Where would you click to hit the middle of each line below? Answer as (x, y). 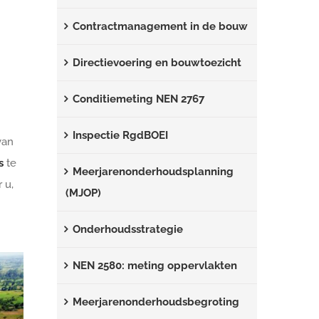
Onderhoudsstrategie (128, 229)
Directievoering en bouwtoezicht (157, 63)
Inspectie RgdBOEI (121, 135)
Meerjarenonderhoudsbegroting (156, 302)
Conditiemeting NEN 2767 (139, 99)
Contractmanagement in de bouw (161, 26)
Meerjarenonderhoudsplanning (153, 172)
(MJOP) (84, 193)
